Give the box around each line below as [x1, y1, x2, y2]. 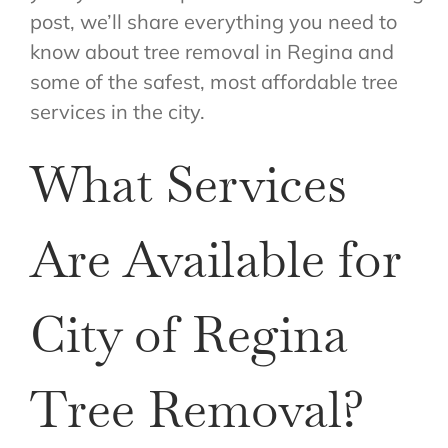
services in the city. [29, 99, 205, 125]
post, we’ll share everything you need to [29, 9, 397, 35]
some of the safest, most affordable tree [29, 69, 398, 95]
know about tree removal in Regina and [29, 39, 394, 65]
